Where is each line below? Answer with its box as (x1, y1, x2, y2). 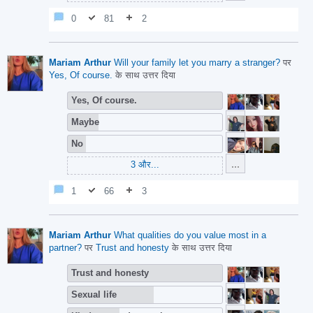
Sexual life (71, 289, 117, 300)
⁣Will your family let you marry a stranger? (114, 57, 280, 68)
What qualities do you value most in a (114, 230, 266, 240)
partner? (49, 242, 82, 253)
